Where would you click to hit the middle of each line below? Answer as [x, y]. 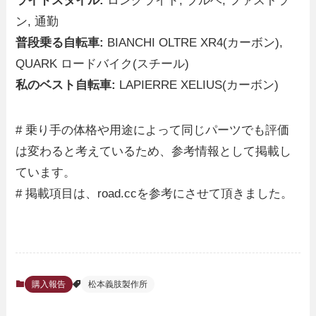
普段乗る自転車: [60, 42]
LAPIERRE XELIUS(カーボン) [197, 85]
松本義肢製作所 [118, 285]
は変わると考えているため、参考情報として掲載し [154, 151]
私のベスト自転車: [66, 85]
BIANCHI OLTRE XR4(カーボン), [194, 42]
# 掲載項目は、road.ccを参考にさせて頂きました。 [154, 193]
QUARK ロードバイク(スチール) [103, 63]
